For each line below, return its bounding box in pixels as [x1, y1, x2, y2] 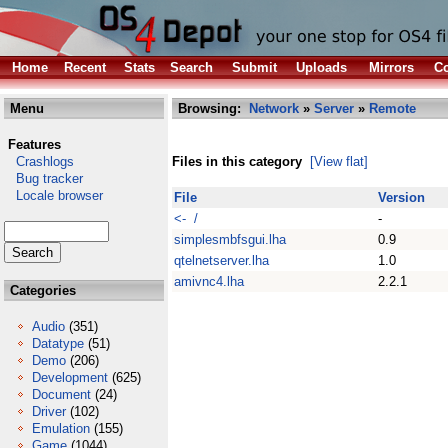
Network [249, 101, 299, 116]
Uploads [296, 60, 347, 75]
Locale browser [4, 188, 103, 203]
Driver [32, 404, 66, 419]
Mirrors [369, 60, 414, 75]
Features [8, 137, 61, 152]
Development [32, 370, 108, 385]
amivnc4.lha [174, 274, 244, 289]
